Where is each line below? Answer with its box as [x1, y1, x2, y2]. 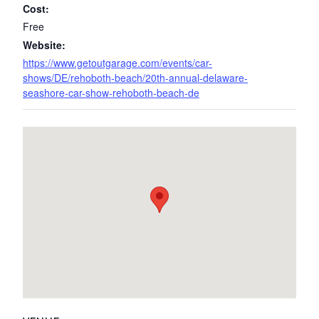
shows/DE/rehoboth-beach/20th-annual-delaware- [23, 70, 248, 85]
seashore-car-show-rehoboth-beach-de [23, 85, 199, 100]
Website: [23, 38, 66, 52]
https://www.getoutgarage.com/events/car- [23, 56, 212, 70]
